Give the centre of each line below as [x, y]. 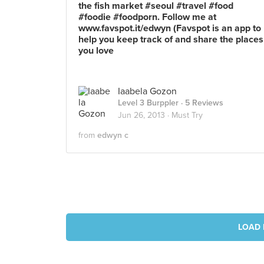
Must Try [187, 115]
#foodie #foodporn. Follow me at [147, 17]
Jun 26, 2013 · [145, 115]
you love [96, 51]
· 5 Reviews [201, 103]
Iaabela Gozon [147, 91]
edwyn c [113, 135]
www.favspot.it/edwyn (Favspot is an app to [170, 28]
